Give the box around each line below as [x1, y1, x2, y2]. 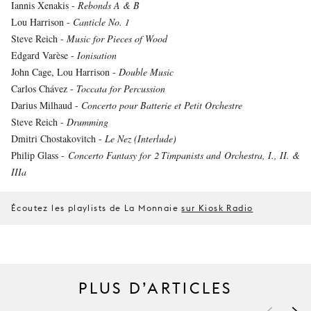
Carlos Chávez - [11, 82, 76, 95]
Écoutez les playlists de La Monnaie [11, 203, 182, 213]
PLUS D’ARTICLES [78, 279, 233, 298]
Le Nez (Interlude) [105, 132, 176, 145]
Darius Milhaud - [11, 99, 81, 112]
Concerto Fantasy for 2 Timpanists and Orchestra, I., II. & [67, 149, 300, 162]
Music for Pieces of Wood [67, 32, 167, 45]
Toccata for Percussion [76, 82, 165, 95]
